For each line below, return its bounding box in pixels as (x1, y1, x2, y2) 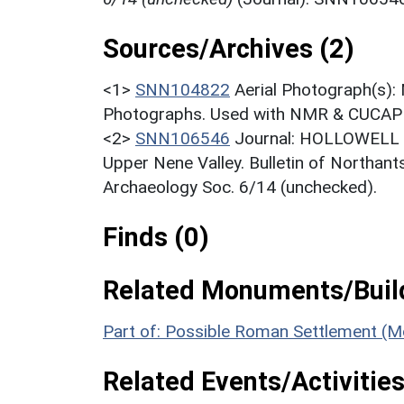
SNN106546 (135, 127, 230, 149)
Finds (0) (103, 221, 209, 252)
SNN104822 (135, 78, 230, 100)
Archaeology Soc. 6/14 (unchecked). (103, 176, 377, 197)
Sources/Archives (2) (103, 32, 354, 64)
